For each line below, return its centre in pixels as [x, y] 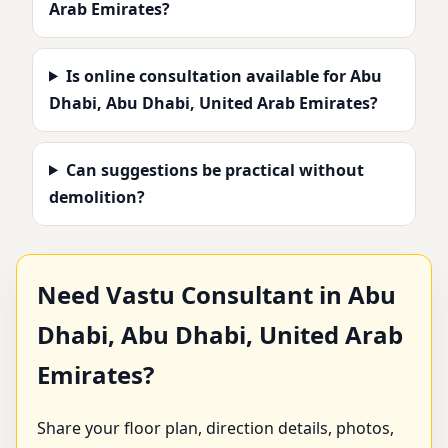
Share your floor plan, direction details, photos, [215, 427]
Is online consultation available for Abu [223, 75]
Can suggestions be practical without [214, 169]
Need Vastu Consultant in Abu [216, 294]
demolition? [97, 196]
